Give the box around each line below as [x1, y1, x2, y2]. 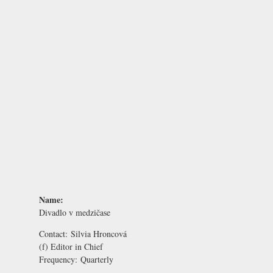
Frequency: [39, 253, 80, 265]
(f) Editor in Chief [39, 240, 103, 252]
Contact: [39, 227, 71, 239]
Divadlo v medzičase [39, 206, 110, 218]
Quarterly [80, 253, 113, 265]
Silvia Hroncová [71, 227, 127, 239]
